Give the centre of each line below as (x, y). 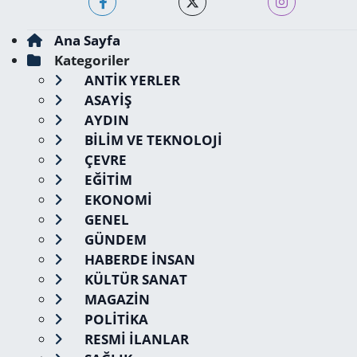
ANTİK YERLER (130, 80)
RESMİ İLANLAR (135, 339)
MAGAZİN (115, 299)
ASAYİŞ (106, 100)
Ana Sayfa (87, 40)
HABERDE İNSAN (138, 259)
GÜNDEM (114, 239)
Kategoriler (92, 60)
